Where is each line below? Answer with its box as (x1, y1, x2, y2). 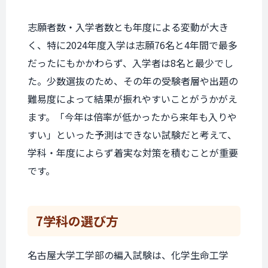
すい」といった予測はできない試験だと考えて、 (28, 127, 237, 142)
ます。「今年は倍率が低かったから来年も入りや (28, 109, 237, 124)
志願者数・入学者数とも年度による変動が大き (28, 20, 229, 34)
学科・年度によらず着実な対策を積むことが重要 (28, 145, 238, 160)
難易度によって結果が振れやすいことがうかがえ (28, 92, 237, 106)
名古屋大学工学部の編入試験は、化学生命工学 (28, 248, 229, 262)
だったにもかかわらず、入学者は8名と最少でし (28, 56, 233, 70)
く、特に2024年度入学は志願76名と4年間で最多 (28, 38, 237, 52)
